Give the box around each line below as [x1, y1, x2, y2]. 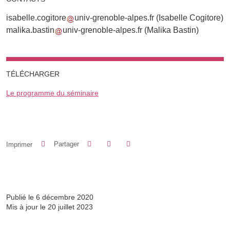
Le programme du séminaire [6, 89, 99, 98]
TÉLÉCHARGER [6, 70, 60, 79]
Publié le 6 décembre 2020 [6, 193, 93, 202]
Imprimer [6, 140, 32, 148]
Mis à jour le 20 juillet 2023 [6, 203, 93, 212]
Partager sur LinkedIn [110, 138, 174, 146]
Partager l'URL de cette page [127, 150, 213, 158]
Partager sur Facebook [91, 138, 159, 146]
